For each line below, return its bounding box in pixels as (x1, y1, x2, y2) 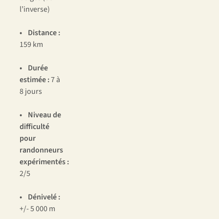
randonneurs (20, 145, 63, 156)
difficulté (20, 121, 49, 132)
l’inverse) (20, 4, 50, 15)
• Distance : (20, 27, 60, 39)
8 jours (20, 86, 42, 97)
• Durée (20, 63, 48, 74)
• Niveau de (20, 109, 61, 121)
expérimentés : (20, 156, 69, 168)
